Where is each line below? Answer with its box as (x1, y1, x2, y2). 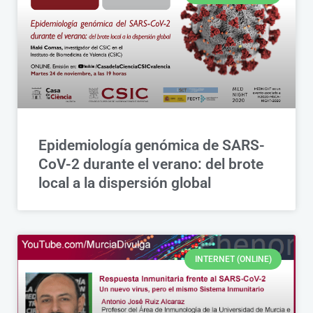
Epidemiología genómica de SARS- (38, 137, 265, 154)
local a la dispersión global (38, 175, 211, 192)
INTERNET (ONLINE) (194, 254, 272, 264)
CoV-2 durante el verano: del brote (38, 156, 263, 173)
